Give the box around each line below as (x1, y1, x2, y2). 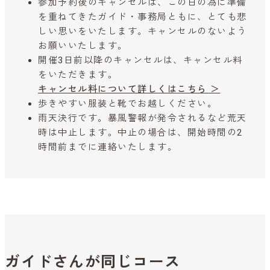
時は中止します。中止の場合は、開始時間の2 (38, 127, 243, 139)
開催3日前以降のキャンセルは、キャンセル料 (38, 55, 243, 66)
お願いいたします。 (38, 40, 128, 52)
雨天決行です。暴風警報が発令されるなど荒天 (38, 113, 247, 124)
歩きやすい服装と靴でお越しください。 (38, 98, 217, 110)
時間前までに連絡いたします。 (38, 142, 177, 153)
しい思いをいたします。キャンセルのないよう (38, 26, 247, 37)
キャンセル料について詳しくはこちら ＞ (38, 84, 221, 95)
